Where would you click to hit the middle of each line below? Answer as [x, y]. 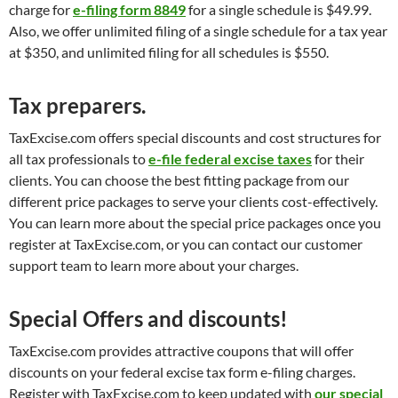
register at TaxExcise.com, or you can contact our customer [186, 243]
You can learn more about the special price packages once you [195, 222]
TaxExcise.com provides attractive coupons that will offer [181, 350]
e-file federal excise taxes [230, 158]
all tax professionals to [79, 158]
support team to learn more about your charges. [154, 265]
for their [338, 158]
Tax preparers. [77, 105]
